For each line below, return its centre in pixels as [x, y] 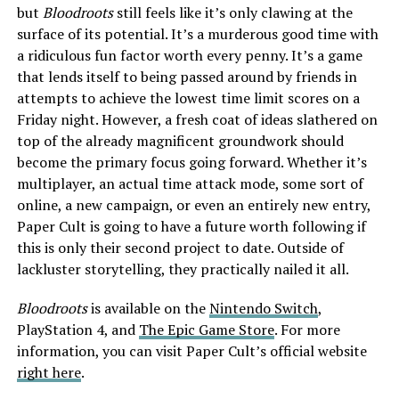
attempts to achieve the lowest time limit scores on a [188, 98]
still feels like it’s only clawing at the [232, 12]
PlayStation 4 [60, 329]
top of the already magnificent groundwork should [180, 140]
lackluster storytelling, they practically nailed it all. [183, 269]
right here [49, 372]
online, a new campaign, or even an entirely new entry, [193, 204]
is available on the [148, 308]
